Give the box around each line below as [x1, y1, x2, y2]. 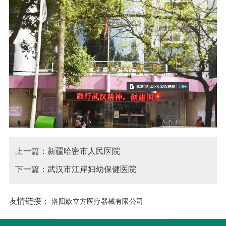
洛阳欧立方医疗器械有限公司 [51, 197, 144, 205]
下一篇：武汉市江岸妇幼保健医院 [15, 164, 137, 174]
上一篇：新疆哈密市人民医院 [15, 146, 121, 155]
